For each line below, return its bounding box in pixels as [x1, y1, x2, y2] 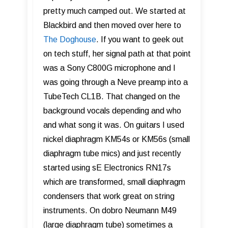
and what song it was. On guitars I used [43, 121, 184, 130]
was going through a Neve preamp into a [43, 78, 188, 87]
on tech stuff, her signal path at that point [43, 49, 191, 59]
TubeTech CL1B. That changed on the [43, 92, 180, 101]
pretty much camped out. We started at [43, 7, 186, 16]
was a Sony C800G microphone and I [43, 64, 176, 73]
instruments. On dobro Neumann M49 [43, 206, 177, 215]
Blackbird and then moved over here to [43, 21, 181, 30]
